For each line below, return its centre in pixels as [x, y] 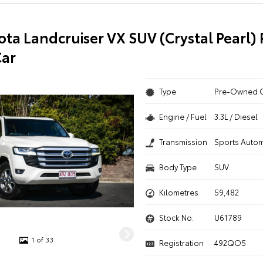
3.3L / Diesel [236, 116]
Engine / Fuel [183, 116]
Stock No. [176, 217]
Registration [181, 242]
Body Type [178, 167]
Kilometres [178, 192]
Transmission [183, 141]
